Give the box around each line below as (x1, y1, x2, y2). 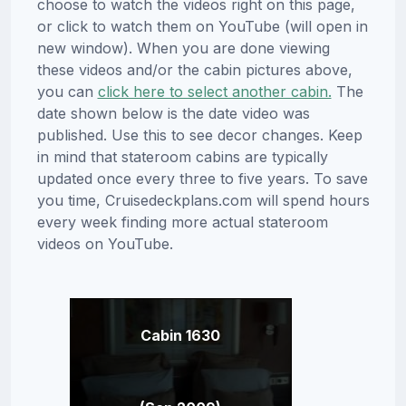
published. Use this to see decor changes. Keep (36, 126, 362, 145)
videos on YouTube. (36, 235, 173, 254)
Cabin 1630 (140, 326, 220, 345)
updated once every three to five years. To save (36, 169, 368, 188)
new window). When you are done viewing (36, 39, 330, 58)
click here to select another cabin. (97, 82, 332, 101)
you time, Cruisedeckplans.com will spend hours (36, 191, 370, 210)
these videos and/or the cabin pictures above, (36, 61, 353, 80)
